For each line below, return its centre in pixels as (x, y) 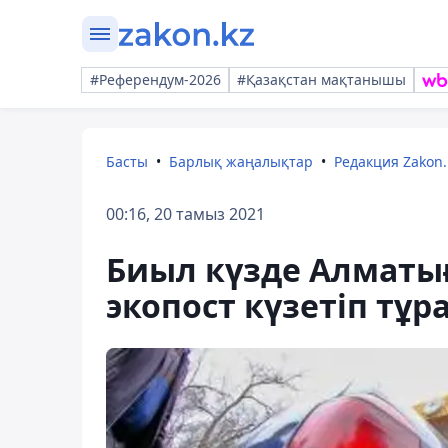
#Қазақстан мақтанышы (321, 79)
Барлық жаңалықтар (241, 161)
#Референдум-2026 (155, 79)
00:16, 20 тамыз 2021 (185, 214)
